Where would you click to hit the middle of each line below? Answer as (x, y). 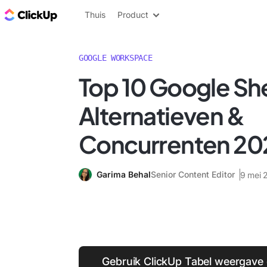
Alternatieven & (161, 115)
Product (133, 15)
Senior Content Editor (193, 174)
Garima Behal (124, 174)
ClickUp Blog (90, 14)
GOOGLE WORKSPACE (116, 58)
